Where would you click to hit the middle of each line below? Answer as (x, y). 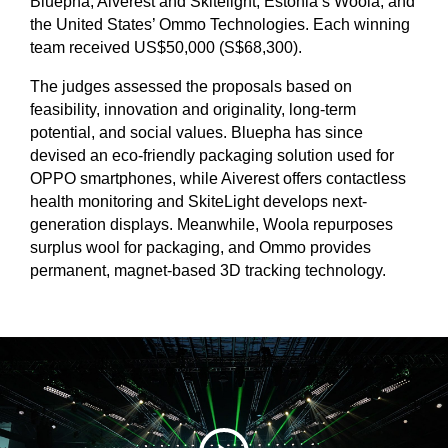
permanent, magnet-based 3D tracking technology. (208, 270)
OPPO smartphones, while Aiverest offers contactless (218, 178)
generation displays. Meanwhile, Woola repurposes (211, 224)
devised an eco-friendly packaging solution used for (212, 155)
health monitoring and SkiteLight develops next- (198, 201)
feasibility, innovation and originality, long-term (193, 109)
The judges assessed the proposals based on (191, 86)
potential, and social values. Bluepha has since (196, 132)
